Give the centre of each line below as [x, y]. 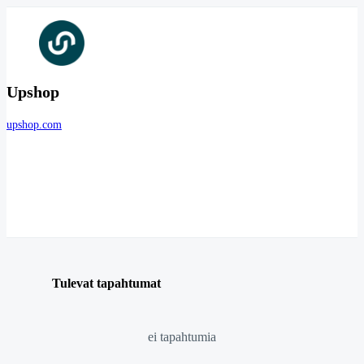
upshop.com [34, 125]
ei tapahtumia [182, 336]
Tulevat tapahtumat [106, 283]
